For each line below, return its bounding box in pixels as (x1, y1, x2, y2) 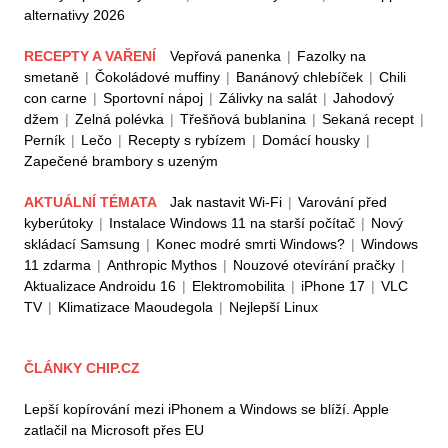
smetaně (24, 68, 79, 85)
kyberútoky (24, 214, 93, 231)
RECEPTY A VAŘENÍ (24, 47, 160, 64)
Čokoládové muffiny (95, 68, 220, 85)
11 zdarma (24, 256, 91, 273)
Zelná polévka (75, 110, 164, 127)
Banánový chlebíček (236, 68, 363, 85)
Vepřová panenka (170, 47, 281, 64)
